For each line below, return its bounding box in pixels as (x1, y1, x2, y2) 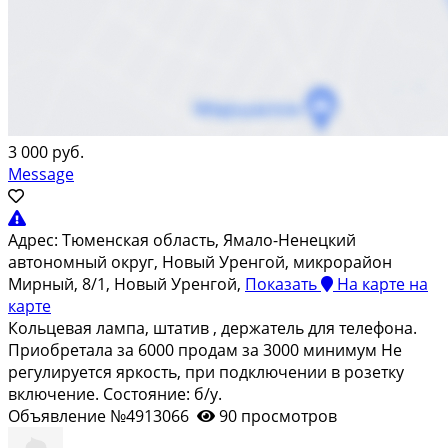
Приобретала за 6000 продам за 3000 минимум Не (8, 338, 402, 361)
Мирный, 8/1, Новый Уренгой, (8, 272, 245, 295)
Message (8, 162, 74, 185)
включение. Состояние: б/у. (8, 382, 222, 405)
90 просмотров (219, 404, 337, 427)
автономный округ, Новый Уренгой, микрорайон (8, 250, 392, 273)
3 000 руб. (8, 140, 84, 163)
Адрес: (8, 228, 58, 251)
